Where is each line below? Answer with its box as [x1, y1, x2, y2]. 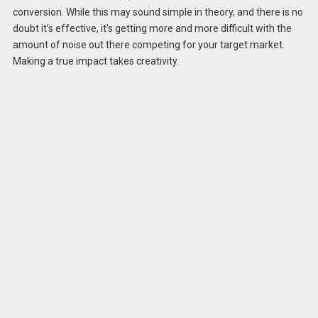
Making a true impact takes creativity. [12, 55, 179, 67]
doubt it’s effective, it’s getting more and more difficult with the [12, 22, 292, 34]
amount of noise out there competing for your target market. [12, 38, 285, 50]
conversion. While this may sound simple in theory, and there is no [12, 6, 303, 18]
